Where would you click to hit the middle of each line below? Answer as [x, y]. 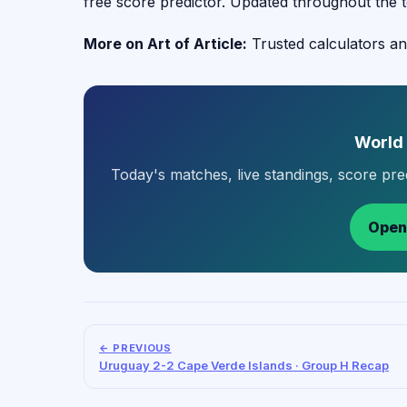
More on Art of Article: [165, 43]
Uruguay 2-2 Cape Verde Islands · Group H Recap [244, 365]
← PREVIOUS [135, 347]
